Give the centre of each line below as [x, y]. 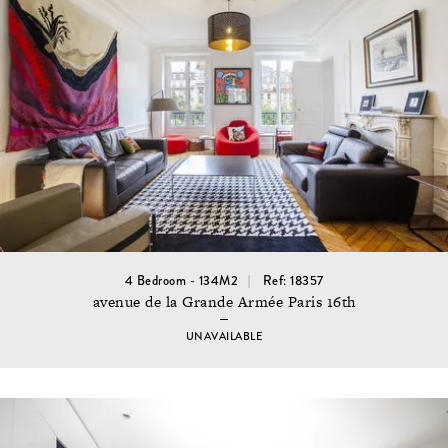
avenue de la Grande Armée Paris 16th [224, 301]
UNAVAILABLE [224, 336]
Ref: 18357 [293, 280]
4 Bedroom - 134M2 [181, 280]
